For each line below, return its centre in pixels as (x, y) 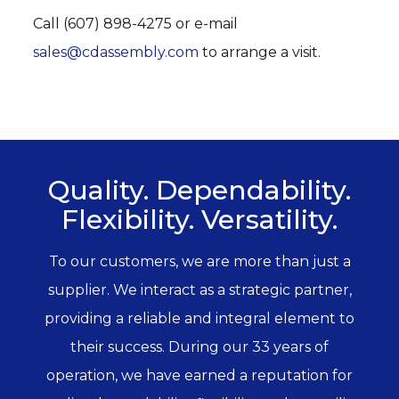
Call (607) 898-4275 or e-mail (136, 23)
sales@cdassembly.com (116, 52)
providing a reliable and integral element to (199, 318)
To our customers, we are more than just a (199, 261)
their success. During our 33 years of (199, 346)
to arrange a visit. (260, 52)
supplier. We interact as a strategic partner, (199, 289)
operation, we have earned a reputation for (199, 375)
